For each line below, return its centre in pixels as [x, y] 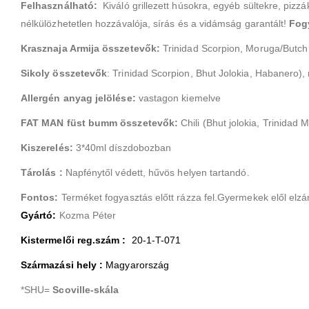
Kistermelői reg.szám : [75, 240]
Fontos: [40, 197]
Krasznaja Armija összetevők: [90, 48]
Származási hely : [63, 265]
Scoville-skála [86, 289]
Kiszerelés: [47, 147]
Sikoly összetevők [64, 73]
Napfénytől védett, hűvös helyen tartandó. [157, 172]
